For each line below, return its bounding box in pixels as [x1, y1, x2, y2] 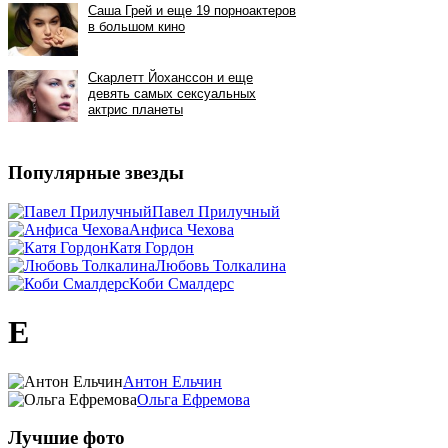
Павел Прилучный [152, 202, 280, 220]
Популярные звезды [8, 162, 184, 184]
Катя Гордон [109, 238, 194, 256]
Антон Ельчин [123, 372, 222, 390]
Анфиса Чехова [129, 220, 234, 238]
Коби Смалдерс [129, 274, 234, 292]
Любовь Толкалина [155, 256, 286, 274]
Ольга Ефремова [137, 390, 250, 408]
